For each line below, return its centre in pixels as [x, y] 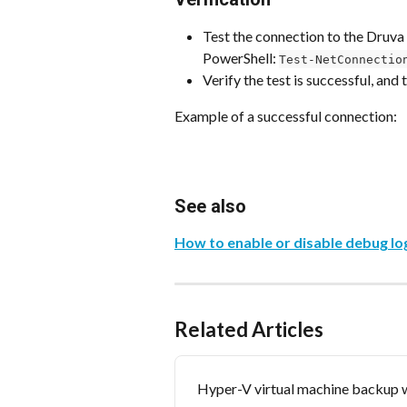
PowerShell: [241, 57]
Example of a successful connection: [286, 116]
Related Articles [249, 330]
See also [210, 206]
